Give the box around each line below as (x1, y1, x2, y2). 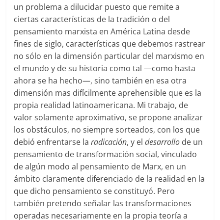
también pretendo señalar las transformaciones (14, 198, 192, 209)
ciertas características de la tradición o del (14, 14, 170, 25)
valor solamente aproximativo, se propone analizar (14, 112, 203, 123)
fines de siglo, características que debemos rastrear (14, 38, 206, 50)
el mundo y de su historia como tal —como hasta (14, 63, 196, 74)
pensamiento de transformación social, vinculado (14, 149, 197, 160)
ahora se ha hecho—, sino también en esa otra (14, 75, 187, 86)
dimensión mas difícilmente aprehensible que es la (14, 87, 202, 99)
